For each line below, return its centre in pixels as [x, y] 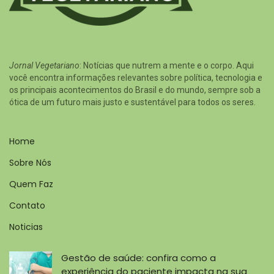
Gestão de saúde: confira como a [139, 257]
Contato [27, 205]
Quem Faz [31, 184]
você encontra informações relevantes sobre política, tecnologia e [136, 77]
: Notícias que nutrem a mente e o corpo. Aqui [167, 65]
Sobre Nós [30, 162]
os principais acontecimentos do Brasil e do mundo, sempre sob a [135, 90]
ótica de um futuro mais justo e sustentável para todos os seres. [132, 102]
